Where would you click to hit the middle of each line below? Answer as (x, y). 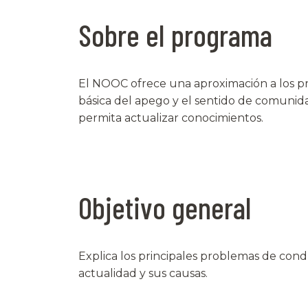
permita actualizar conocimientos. (171, 118)
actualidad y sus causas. (143, 273)
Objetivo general (165, 207)
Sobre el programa (175, 34)
